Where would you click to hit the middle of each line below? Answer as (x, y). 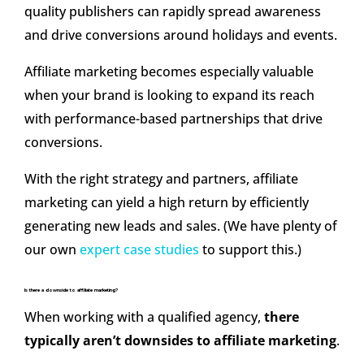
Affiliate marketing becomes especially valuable (169, 72)
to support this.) (250, 250)
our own (52, 250)
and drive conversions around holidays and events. (181, 35)
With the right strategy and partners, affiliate (161, 179)
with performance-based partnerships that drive (173, 119)
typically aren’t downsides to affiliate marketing (180, 341)
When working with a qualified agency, (144, 317)
